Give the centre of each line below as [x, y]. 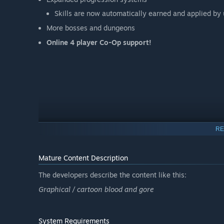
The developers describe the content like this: [112, 174]
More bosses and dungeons [91, 28]
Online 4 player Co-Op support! [99, 42]
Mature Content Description [83, 157]
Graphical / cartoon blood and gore [96, 189]
